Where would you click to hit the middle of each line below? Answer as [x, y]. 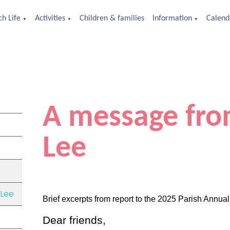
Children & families [112, 18]
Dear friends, [74, 221]
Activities [50, 18]
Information [172, 18]
